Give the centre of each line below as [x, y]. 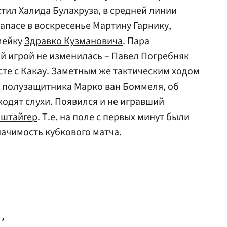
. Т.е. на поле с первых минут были [113, 117]
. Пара [136, 41]
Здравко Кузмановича [73, 41]
